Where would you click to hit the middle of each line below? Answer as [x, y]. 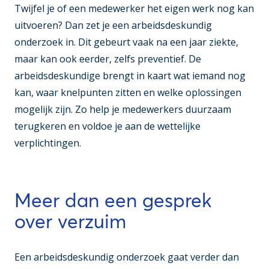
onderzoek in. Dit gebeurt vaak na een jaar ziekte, [126, 42]
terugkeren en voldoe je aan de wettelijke [107, 126]
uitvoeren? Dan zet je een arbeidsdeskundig [113, 26]
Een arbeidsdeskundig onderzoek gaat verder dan [127, 257]
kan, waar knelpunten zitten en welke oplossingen [128, 93]
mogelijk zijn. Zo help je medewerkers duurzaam [123, 110]
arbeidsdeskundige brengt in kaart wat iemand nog [130, 76]
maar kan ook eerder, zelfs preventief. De [108, 59]
